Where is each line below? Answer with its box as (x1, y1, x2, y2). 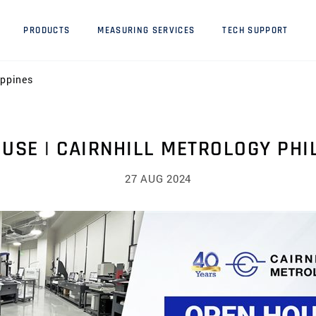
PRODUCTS (23, 25, 71, 37)
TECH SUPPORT (222, 25, 288, 37)
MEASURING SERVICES (97, 25, 195, 37)
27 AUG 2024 (124, 171, 192, 186)
